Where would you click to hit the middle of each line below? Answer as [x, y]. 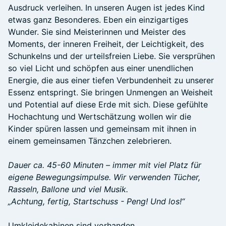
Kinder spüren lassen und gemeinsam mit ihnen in [102, 129]
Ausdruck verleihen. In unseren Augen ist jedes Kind [106, 8]
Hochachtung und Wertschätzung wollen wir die [100, 117]
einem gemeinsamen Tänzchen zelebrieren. [90, 141]
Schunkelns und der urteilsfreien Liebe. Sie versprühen [111, 56]
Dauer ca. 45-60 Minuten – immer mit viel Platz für [105, 165]
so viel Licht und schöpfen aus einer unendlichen [101, 68]
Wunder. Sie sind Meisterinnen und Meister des [97, 32]
